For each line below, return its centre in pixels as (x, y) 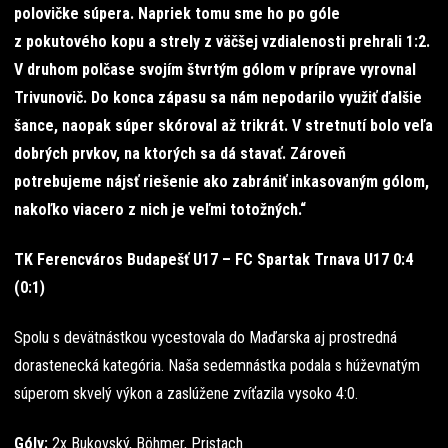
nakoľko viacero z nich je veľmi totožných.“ (160, 209)
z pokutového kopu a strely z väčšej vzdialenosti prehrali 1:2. (222, 41)
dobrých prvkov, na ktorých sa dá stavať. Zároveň (180, 153)
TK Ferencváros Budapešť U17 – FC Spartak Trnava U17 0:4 (213, 259)
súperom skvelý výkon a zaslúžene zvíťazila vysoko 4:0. (186, 393)
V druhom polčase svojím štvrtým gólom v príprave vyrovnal (215, 69)
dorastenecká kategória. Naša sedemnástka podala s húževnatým (217, 365)
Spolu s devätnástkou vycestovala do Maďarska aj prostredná (205, 337)
